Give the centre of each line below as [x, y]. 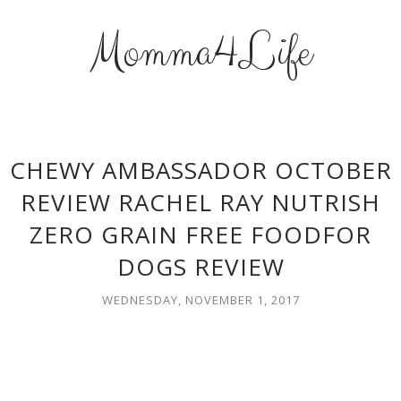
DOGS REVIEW [200, 267]
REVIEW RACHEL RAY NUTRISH [200, 202]
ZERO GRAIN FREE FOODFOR [200, 235]
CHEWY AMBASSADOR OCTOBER [200, 170]
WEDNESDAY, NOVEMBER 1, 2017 [200, 300]
